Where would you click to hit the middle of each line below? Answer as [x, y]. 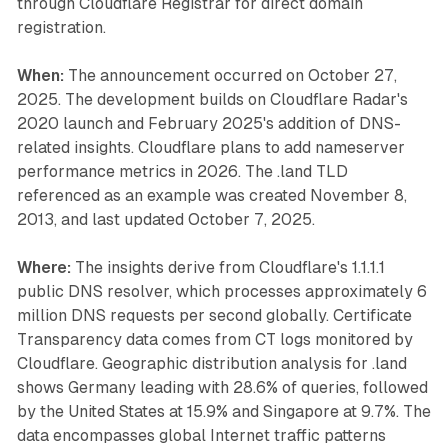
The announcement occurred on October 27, [230, 75]
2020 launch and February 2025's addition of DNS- [208, 123]
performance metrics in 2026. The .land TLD [182, 171]
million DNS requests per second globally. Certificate [214, 315]
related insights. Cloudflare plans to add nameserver [210, 147]
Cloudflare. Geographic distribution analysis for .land [211, 363]
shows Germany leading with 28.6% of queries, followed [222, 387]
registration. [61, 27]
